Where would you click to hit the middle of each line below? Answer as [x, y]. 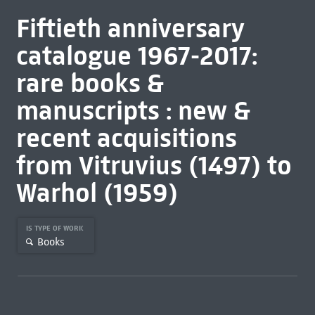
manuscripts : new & [133, 110]
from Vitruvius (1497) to [154, 165]
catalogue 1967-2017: [136, 56]
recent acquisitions [126, 138]
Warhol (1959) [97, 193]
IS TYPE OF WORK [56, 228]
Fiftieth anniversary [130, 28]
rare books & [90, 83]
